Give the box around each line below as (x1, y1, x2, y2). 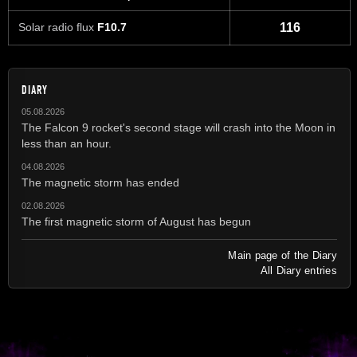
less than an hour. (22, 136, 112, 150)
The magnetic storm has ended (22, 175, 179, 189)
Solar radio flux (18, 21, 97, 34)
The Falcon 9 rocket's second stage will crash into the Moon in (22, 120, 335, 134)
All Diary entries (260, 264, 337, 277)
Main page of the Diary (228, 249, 337, 261)
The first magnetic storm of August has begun (22, 214, 251, 228)
